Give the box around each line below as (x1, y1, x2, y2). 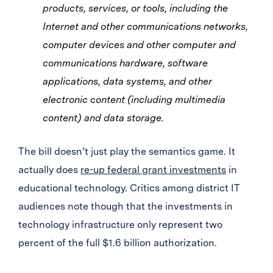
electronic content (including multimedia (43, 94, 225, 105)
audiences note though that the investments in (18, 200, 233, 212)
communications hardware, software (43, 57, 208, 69)
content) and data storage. (43, 112, 164, 124)
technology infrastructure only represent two (18, 219, 222, 230)
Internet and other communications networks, (43, 21, 248, 32)
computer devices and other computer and (43, 39, 236, 51)
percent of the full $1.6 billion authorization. (18, 237, 217, 249)
